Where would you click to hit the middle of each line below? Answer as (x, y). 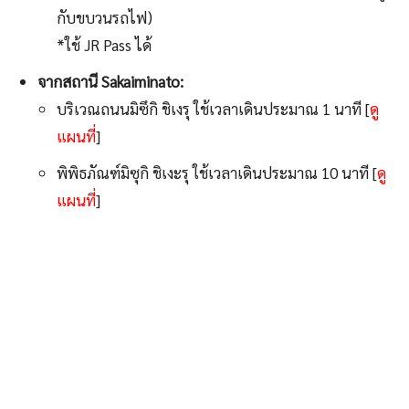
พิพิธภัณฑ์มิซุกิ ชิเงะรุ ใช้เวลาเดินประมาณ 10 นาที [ (217, 173)
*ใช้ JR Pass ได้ (104, 45)
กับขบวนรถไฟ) (105, 18)
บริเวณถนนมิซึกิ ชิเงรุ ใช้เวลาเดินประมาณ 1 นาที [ (213, 109)
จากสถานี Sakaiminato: (110, 82)
